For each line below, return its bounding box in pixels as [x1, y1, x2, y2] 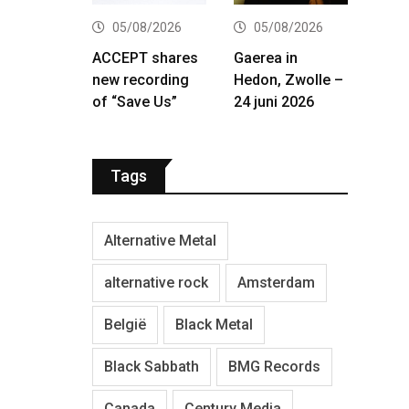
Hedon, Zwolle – [234, 70, 343, 89]
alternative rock [104, 273, 208, 291]
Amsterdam [237, 273, 315, 291]
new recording [92, 70, 189, 89]
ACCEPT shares [92, 48, 198, 67]
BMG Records [228, 357, 320, 375]
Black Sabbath [104, 357, 199, 375]
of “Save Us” [92, 92, 177, 110]
